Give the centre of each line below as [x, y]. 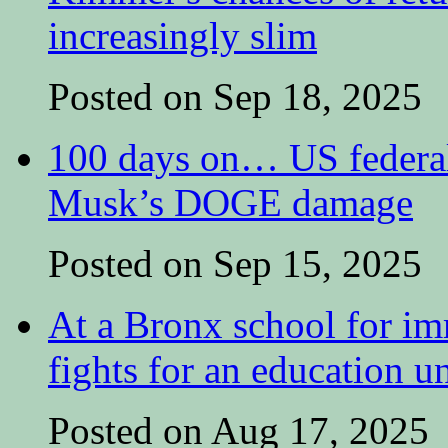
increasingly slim [182, 36]
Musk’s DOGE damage [230, 203]
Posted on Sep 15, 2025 [235, 264]
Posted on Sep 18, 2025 [235, 97]
